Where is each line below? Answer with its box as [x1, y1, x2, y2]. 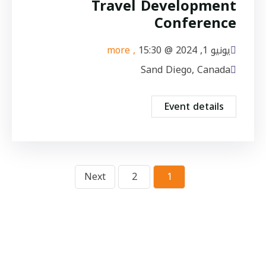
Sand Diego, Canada [141, 61, 230, 80]
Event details [164, 97, 224, 116]
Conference [154, 9, 236, 37]
